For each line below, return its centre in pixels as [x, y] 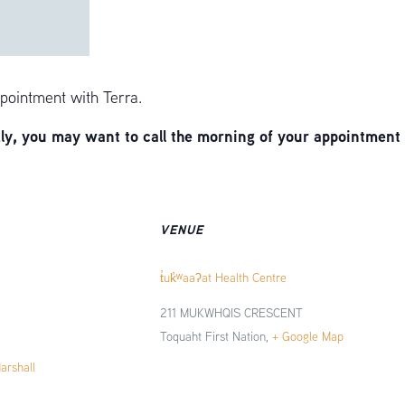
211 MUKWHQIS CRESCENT [232, 313]
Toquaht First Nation [213, 336]
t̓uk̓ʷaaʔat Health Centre [224, 278]
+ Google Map [308, 336]
